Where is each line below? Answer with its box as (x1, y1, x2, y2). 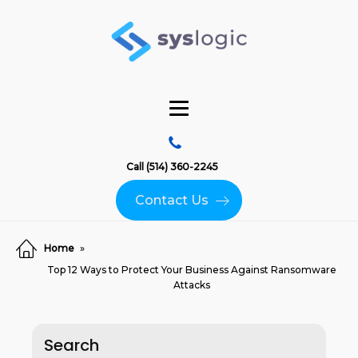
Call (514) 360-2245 (125, 161, 218, 173)
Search (44, 334, 99, 356)
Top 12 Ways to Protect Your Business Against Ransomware (46, 264, 336, 276)
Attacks (173, 279, 210, 291)
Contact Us (135, 193, 209, 208)
